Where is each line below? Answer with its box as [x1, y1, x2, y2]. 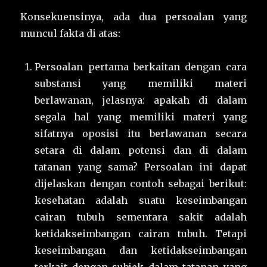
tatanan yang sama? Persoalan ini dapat [35, 161, 247, 173]
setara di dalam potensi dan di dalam [35, 144, 247, 157]
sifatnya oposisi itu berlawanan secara [35, 128, 247, 140]
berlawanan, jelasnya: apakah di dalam [35, 94, 247, 107]
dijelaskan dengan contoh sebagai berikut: [35, 178, 247, 190]
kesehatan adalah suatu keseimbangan [35, 194, 247, 207]
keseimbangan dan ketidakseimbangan [35, 244, 247, 257]
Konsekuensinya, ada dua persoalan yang [20, 11, 247, 23]
